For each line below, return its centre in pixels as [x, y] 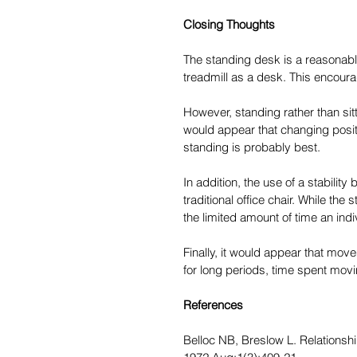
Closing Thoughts [229, 25]
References [213, 305]
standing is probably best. [252, 147]
